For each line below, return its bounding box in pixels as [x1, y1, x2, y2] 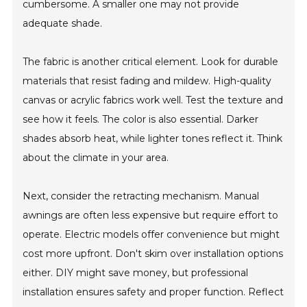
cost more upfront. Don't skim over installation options [23, 247, 284, 260]
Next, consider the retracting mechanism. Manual [23, 190, 260, 203]
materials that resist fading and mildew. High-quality [23, 75, 272, 88]
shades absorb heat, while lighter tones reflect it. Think [23, 132, 283, 145]
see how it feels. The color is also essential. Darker [23, 113, 259, 126]
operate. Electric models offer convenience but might [23, 228, 280, 241]
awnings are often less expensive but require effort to [23, 209, 279, 222]
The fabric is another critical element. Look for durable [23, 56, 279, 69]
